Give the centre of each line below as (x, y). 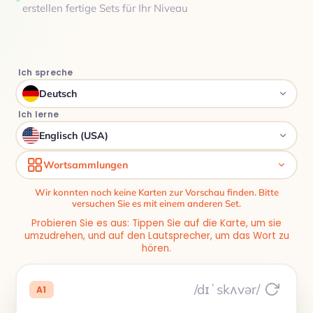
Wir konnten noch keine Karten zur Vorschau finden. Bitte (156, 192)
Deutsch (58, 94)
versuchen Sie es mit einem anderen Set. (156, 203)
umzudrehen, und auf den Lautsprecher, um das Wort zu (156, 236)
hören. (156, 248)
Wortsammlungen (86, 165)
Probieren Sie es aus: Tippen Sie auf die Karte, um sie (156, 223)
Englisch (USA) (74, 136)
